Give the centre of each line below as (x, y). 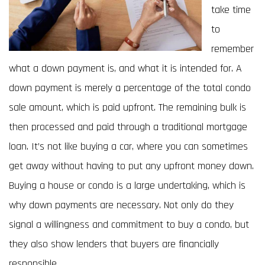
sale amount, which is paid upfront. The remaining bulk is (127, 107)
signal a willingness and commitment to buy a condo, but (129, 224)
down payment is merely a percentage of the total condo (130, 88)
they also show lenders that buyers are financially (114, 244)
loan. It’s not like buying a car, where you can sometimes (128, 146)
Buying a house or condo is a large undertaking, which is (127, 185)
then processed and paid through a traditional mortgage (128, 127)
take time (231, 10)
